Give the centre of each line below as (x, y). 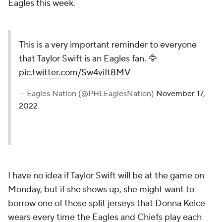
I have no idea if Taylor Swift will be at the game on (106, 176)
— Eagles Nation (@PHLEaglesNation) (87, 94)
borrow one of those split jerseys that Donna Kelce (107, 203)
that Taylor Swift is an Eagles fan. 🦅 (88, 59)
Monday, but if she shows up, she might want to (101, 190)
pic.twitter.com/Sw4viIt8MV (75, 73)
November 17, (181, 94)
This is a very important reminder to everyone (108, 45)
